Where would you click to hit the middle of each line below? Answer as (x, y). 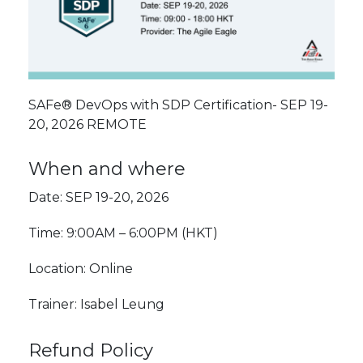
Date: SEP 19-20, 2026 (98, 198)
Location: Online (81, 269)
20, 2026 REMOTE (88, 125)
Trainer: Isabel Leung (96, 305)
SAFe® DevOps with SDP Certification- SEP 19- (178, 105)
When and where (107, 169)
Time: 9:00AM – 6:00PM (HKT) (123, 233)
